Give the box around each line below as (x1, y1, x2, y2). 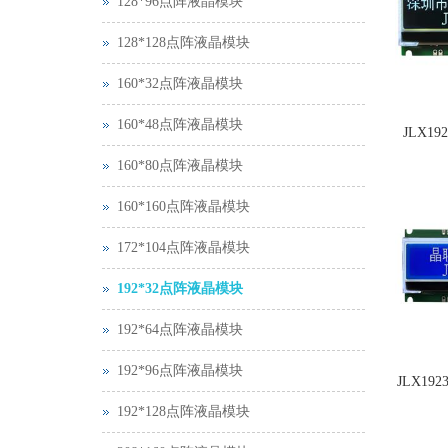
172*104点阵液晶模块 (117, 240, 250, 255)
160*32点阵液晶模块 (117, 76, 243, 91)
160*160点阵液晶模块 (117, 199, 250, 214)
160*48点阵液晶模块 (117, 117, 243, 132)
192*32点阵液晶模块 (117, 281, 243, 296)
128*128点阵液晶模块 (117, 35, 250, 50)
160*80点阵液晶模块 (117, 158, 243, 173)
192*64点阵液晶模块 (117, 322, 243, 337)
